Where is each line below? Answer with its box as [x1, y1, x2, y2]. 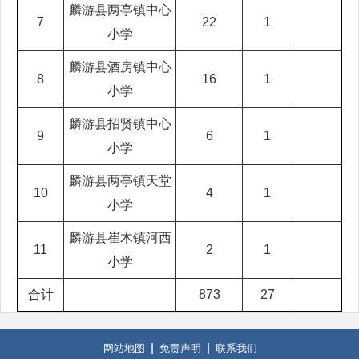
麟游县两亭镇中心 [68, 3, 171, 17]
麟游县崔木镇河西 [68, 231, 171, 244]
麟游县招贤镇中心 [68, 117, 171, 131]
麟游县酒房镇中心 [68, 60, 171, 74]
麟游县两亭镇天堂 [68, 174, 171, 188]
